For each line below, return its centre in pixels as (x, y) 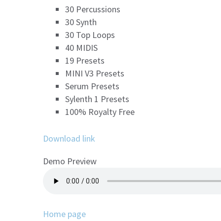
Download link (69, 139)
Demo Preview (70, 161)
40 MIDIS (81, 48)
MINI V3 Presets (95, 73)
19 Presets (85, 60)
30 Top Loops (90, 35)
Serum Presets (92, 86)
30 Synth (81, 22)
